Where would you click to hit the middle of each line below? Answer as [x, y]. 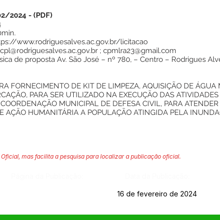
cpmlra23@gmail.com [140, 51]
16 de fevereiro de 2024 [157, 194]
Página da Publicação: [47, 176]
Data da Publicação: [157, 176]
